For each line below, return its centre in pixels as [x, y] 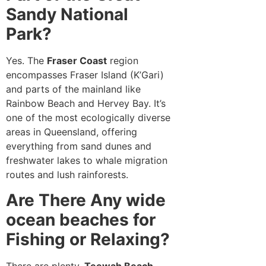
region [123, 61]
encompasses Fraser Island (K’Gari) [85, 75]
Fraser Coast [77, 61]
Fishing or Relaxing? [88, 239]
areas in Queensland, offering [72, 132]
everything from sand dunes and [79, 146]
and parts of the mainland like [73, 89]
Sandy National [67, 15]
